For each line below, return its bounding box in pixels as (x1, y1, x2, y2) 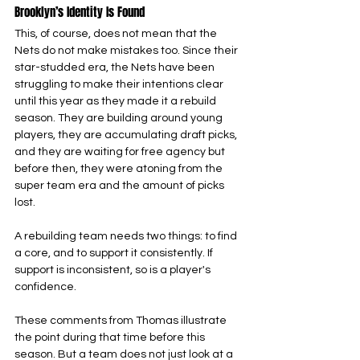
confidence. (14, 281, 76, 292)
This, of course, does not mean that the (14, 28, 219, 39)
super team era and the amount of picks (14, 180, 227, 191)
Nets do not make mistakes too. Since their (14, 45, 240, 56)
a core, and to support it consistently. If (14, 247, 215, 259)
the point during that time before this (14, 332, 207, 343)
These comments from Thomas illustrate (14, 315, 229, 326)
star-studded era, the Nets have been (14, 62, 217, 73)
